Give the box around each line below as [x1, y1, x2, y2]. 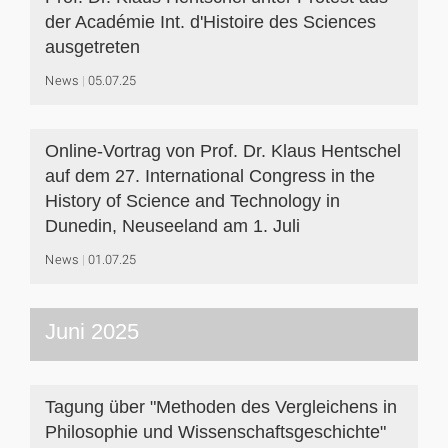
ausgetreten [45, 37, 140, 57]
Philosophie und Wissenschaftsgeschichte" [45, 422, 386, 442]
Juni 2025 [45, 319, 139, 344]
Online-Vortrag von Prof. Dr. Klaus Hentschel [45, 141, 401, 161]
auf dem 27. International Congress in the [45, 166, 375, 186]
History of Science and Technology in [45, 191, 340, 211]
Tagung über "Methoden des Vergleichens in [45, 397, 397, 417]
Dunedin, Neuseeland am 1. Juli [45, 216, 300, 236]
